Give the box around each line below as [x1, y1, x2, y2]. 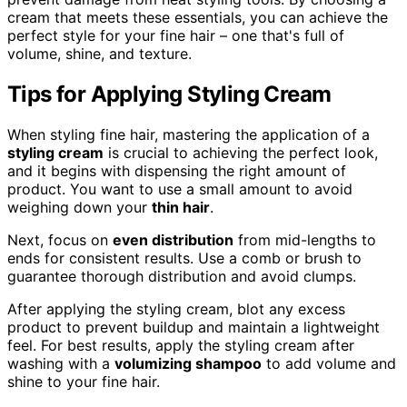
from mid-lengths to [233, 230, 376, 249]
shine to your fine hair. [7, 372, 160, 391]
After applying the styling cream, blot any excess [7, 299, 345, 318]
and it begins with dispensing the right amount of [7, 161, 346, 180]
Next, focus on [7, 230, 113, 249]
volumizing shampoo [114, 353, 262, 372]
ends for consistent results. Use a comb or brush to [7, 248, 362, 267]
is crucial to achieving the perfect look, [104, 143, 378, 162]
